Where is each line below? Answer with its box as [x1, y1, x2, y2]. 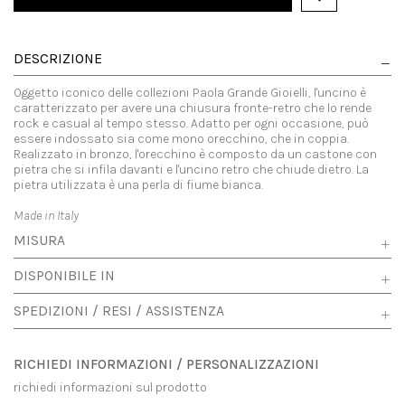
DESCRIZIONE [14, 51, 102, 68]
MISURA [14, 232, 65, 250]
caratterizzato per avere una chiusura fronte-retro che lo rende [14, 100, 372, 117]
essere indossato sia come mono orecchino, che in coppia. [14, 131, 349, 147]
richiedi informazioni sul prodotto [14, 380, 207, 396]
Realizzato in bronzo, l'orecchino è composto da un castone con [14, 146, 377, 163]
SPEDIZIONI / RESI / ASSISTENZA [14, 303, 224, 320]
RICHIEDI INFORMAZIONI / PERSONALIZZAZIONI [14, 356, 319, 373]
